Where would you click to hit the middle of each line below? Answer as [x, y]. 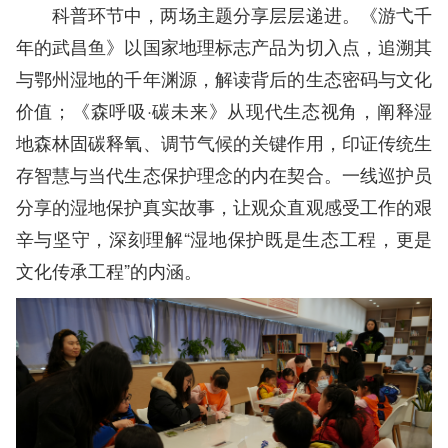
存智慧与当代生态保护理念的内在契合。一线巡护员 [224, 173]
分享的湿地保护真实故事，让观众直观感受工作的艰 [224, 205]
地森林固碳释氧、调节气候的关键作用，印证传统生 [224, 141]
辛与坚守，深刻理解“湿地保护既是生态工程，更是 [224, 237]
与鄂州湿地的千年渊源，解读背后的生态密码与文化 [224, 77]
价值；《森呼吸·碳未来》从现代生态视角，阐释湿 [224, 109]
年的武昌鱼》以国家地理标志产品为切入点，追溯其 [224, 45]
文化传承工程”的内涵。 [108, 269]
